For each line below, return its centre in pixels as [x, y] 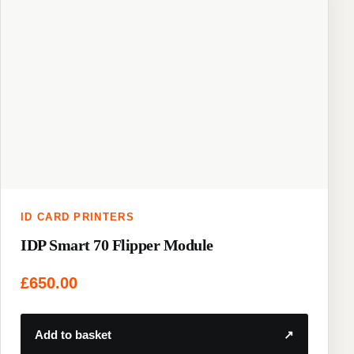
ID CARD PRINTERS [77, 217]
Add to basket [73, 335]
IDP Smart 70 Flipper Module [117, 245]
